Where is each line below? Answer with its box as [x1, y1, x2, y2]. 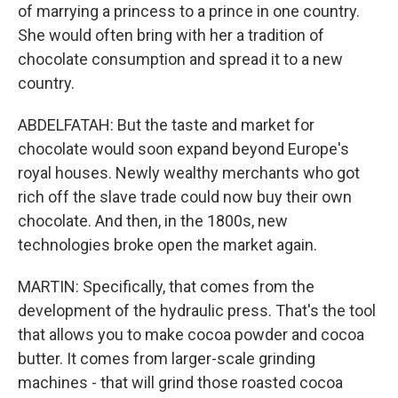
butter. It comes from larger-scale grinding [18, 349, 315, 368]
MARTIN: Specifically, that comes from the [18, 277, 314, 296]
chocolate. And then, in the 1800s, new [18, 211, 288, 230]
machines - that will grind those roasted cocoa [18, 373, 343, 392]
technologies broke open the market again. [18, 235, 317, 254]
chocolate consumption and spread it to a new [18, 50, 343, 68]
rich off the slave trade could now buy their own [18, 187, 352, 206]
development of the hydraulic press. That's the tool [18, 301, 376, 320]
